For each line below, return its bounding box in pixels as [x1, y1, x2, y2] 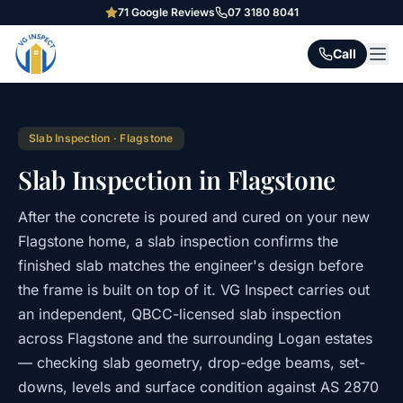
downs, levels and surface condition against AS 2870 [18, 378, 379, 396]
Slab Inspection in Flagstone [18, 163, 336, 196]
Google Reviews [128, 5, 215, 19]
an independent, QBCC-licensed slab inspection [18, 305, 341, 323]
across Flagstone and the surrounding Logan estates [18, 329, 372, 347]
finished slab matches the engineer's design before [18, 256, 363, 274]
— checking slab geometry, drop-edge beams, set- [18, 354, 365, 372]
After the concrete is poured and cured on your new [18, 208, 370, 226]
